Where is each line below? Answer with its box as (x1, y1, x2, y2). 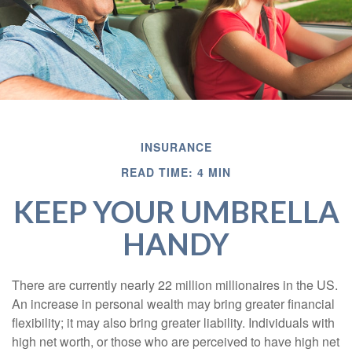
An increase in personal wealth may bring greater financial (12, 295, 335, 313)
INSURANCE (140, 139, 212, 155)
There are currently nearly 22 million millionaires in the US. (12, 276, 338, 294)
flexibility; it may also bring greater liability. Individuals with (12, 313, 335, 332)
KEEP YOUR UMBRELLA (13, 193, 339, 229)
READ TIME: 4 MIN (121, 164, 231, 180)
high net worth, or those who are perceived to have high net (12, 332, 339, 350)
